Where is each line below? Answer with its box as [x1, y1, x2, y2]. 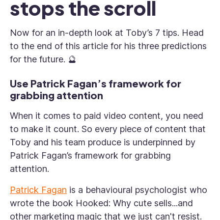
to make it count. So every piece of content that [10, 124, 206, 135]
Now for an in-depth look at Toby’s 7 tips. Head [10, 27, 204, 38]
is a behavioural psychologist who [67, 185, 207, 195]
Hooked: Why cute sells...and [76, 198, 193, 209]
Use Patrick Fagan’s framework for [10, 77, 181, 90]
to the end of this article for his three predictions [10, 41, 207, 52]
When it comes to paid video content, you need [10, 110, 203, 121]
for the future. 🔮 [10, 54, 77, 65]
